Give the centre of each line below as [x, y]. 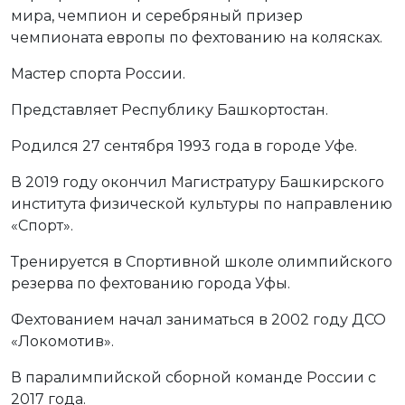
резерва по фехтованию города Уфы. [151, 284]
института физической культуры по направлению [202, 204]
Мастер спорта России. [98, 74]
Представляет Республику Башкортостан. [170, 110]
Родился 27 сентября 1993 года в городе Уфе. [184, 146]
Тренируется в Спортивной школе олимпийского [202, 262]
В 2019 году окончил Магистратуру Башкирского [198, 183]
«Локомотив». [62, 342]
